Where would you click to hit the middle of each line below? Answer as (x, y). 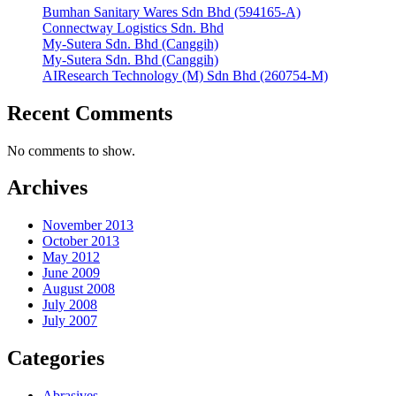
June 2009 (71, 273)
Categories (56, 358)
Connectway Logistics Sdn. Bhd (133, 27)
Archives (47, 188)
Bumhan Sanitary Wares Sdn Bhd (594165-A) (171, 11)
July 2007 (70, 321)
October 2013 (81, 241)
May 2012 (71, 257)
